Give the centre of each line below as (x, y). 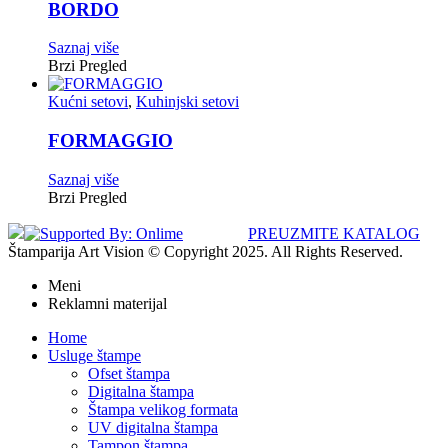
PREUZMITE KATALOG (334, 233)
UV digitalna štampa (153, 427)
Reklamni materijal (107, 303)
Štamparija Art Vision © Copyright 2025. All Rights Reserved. (205, 251)
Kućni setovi (88, 102)
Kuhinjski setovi (187, 102)
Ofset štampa (129, 373)
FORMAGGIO (110, 141)
